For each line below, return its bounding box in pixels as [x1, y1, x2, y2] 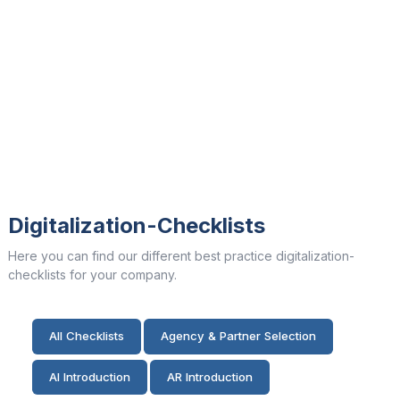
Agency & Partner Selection [161, 329, 316, 344]
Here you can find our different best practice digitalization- [8, 248, 354, 263]
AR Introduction [167, 369, 253, 384]
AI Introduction [49, 369, 130, 384]
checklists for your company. [8, 267, 177, 282]
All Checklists [49, 329, 124, 344]
